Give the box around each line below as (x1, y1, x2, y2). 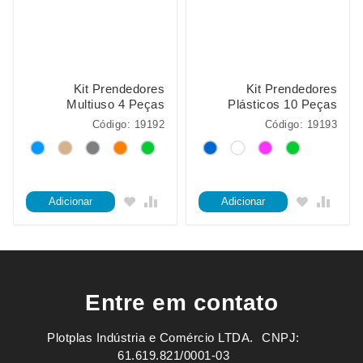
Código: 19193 (264, 118, 337, 130)
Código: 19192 (92, 118, 164, 130)
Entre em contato (85, 290, 278, 316)
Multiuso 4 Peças (66, 97, 164, 111)
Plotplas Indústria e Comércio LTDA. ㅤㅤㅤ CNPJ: (47, 331, 300, 345)
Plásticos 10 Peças (228, 97, 337, 111)
